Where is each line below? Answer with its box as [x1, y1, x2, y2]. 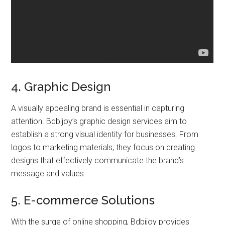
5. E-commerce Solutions [11, 192, 155, 207]
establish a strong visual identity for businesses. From [11, 129, 199, 139]
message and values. [11, 168, 86, 178]
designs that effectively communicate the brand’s [11, 155, 184, 165]
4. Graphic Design [11, 79, 111, 94]
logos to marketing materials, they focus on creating [11, 142, 195, 152]
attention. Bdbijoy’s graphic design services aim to [11, 116, 187, 126]
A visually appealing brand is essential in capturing [11, 103, 185, 113]
